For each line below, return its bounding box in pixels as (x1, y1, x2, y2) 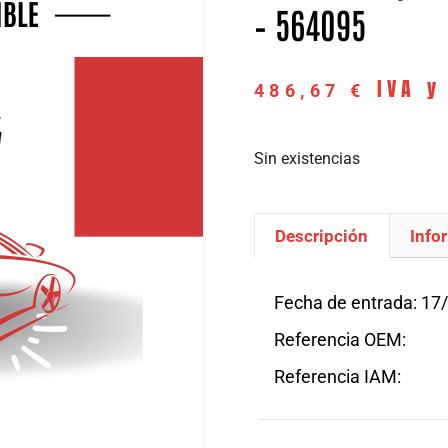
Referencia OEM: (274, 329, 406, 351)
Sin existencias (254, 148, 360, 168)
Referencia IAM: (274, 366, 401, 388)
